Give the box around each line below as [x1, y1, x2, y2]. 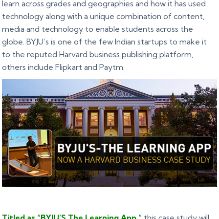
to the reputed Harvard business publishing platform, [2, 49, 194, 60]
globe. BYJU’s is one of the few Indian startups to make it [2, 37, 207, 47]
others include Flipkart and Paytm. [2, 62, 125, 72]
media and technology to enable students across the [2, 24, 194, 34]
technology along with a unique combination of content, [2, 11, 205, 22]
